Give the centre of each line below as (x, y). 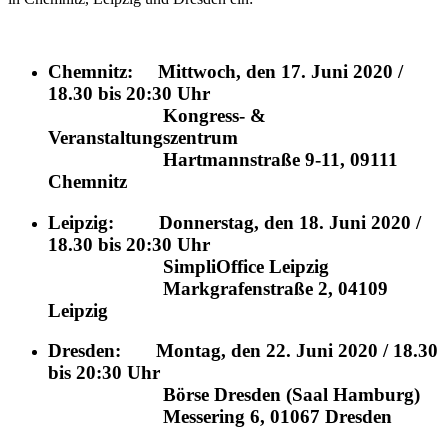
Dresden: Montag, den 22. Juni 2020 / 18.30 (243, 351)
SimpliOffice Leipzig (218, 266)
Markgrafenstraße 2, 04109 (218, 288)
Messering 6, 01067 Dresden (220, 417)
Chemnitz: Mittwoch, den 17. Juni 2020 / (225, 71)
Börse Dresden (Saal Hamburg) (241, 395)
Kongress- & (157, 115)
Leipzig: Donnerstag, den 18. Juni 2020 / (234, 222)
